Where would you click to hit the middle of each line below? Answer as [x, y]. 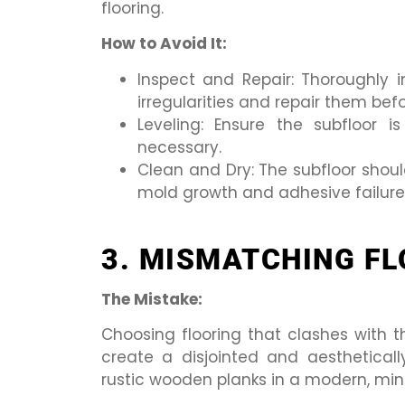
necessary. [179, 147]
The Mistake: [152, 299]
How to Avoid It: [164, 44]
